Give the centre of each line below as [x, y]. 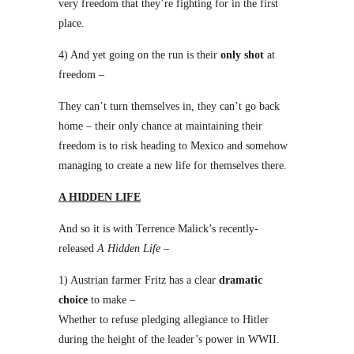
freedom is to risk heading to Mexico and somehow [173, 146]
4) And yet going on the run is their [139, 55]
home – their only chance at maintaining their [160, 126]
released [78, 249]
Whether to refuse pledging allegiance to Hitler [164, 320]
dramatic [241, 280]
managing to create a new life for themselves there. [173, 166]
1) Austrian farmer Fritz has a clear [139, 280]
